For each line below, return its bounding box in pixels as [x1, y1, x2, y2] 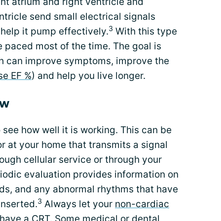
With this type [113, 26, 177, 37]
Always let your [42, 198, 115, 210]
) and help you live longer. [32, 70, 146, 81]
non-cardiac [115, 198, 169, 210]
